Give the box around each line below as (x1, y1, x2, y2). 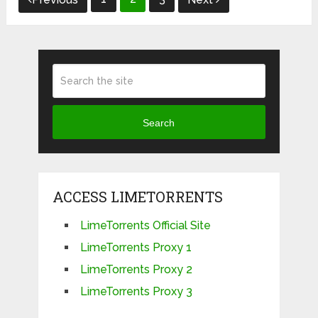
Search (143, 116, 175, 128)
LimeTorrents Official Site (79, 219, 211, 233)
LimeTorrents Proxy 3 (79, 285, 192, 299)
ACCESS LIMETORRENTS (52, 187, 223, 207)
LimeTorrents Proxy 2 (79, 263, 192, 277)
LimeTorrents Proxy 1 (79, 241, 192, 255)
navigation (18, 10, 108, 33)
